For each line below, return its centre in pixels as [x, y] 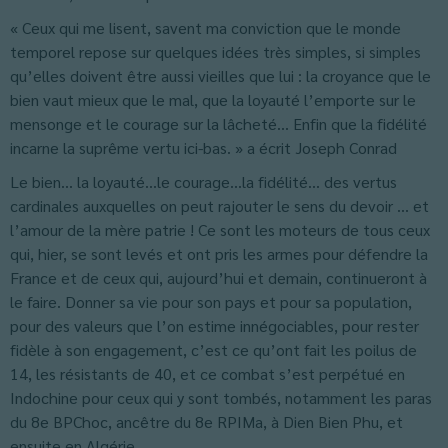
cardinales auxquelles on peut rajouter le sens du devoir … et [219, 205]
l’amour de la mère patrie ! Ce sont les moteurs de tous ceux [220, 229]
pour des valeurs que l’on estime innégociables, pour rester [214, 325]
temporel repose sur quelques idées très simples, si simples [215, 51]
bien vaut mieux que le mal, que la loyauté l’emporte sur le [213, 99]
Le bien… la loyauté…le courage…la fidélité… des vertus [203, 181]
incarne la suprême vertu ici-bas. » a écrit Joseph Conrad [203, 147]
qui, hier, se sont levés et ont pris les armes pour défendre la [219, 253]
